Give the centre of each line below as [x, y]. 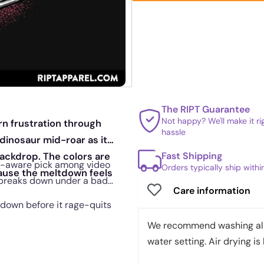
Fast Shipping [192, 156]
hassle [174, 132]
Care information [212, 190]
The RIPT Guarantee [206, 109]
